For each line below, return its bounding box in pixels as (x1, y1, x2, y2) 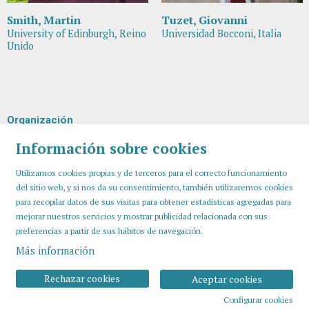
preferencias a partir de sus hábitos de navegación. (15, 226, 203, 237)
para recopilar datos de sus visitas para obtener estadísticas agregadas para (15, 197, 291, 208)
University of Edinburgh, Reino (6, 27, 146, 41)
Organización (6, 114, 73, 127)
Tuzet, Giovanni (161, 12, 248, 28)
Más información (15, 243, 94, 258)
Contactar (221, 259, 265, 272)
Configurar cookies (223, 295, 294, 306)
